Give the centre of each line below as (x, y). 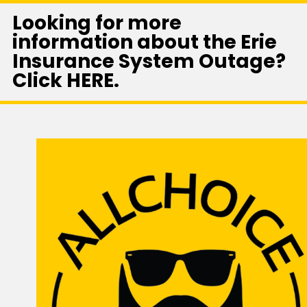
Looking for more (97, 23)
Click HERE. (65, 81)
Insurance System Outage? (149, 62)
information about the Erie (144, 42)
